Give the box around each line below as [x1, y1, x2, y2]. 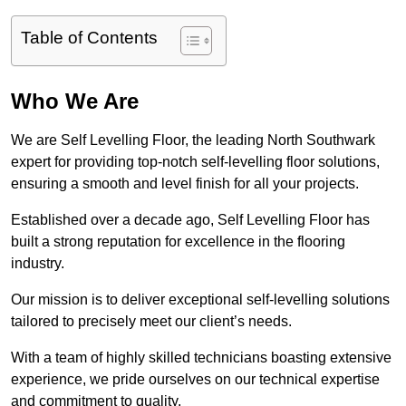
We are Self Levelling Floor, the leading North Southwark [11, 132, 375, 149]
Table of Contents [21, 28, 158, 48]
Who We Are [11, 89, 139, 114]
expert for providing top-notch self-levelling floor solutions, [11, 154, 380, 170]
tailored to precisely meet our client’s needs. [11, 314, 292, 330]
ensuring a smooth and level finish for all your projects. [11, 176, 359, 192]
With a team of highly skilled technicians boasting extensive [11, 350, 391, 366]
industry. [11, 256, 68, 272]
